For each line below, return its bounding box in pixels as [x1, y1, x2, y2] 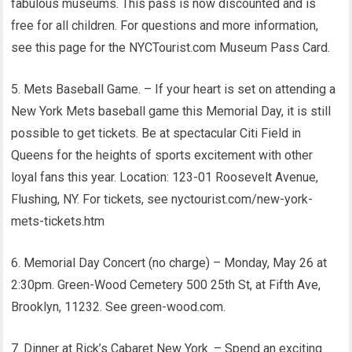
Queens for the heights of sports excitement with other [11, 148, 313, 163]
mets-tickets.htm [11, 214, 105, 229]
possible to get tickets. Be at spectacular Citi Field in [11, 126, 302, 141]
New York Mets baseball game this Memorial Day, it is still [11, 104, 332, 119]
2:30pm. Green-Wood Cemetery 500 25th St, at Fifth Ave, [11, 277, 321, 292]
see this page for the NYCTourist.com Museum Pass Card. [11, 40, 331, 55]
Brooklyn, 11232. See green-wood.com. [11, 299, 226, 314]
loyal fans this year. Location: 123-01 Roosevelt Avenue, [11, 170, 319, 185]
